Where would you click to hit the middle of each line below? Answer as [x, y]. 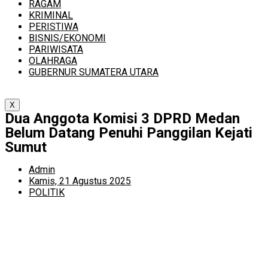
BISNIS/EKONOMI [67, 38]
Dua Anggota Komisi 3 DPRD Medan [122, 118]
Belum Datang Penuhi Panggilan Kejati [129, 133]
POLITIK [47, 192]
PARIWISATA [56, 49]
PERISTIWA [54, 27]
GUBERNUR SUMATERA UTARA [94, 72]
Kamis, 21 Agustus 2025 [80, 181]
